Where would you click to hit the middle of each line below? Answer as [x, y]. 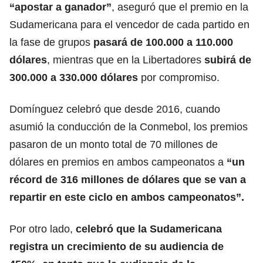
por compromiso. [179, 77]
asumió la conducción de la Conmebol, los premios [129, 127]
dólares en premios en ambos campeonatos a [118, 162]
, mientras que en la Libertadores [126, 60]
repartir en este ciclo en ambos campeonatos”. [127, 197]
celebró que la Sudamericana [149, 229]
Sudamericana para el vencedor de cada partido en [129, 24]
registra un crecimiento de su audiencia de [117, 246]
